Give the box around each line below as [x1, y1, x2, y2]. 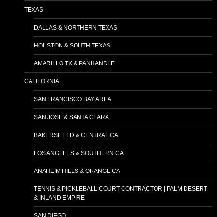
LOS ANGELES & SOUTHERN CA [34, 150, 124, 157]
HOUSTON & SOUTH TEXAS [34, 42, 110, 49]
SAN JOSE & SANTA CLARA [34, 114, 109, 121]
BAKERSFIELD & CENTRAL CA [34, 132, 118, 139]
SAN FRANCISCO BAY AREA [34, 96, 111, 103]
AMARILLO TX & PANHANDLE [34, 60, 115, 67]
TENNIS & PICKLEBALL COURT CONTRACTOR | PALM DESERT [34, 186, 207, 193]
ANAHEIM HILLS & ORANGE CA [34, 168, 120, 175]
